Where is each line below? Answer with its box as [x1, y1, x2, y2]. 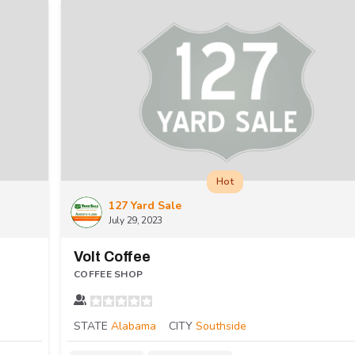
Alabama [111, 319, 156, 334]
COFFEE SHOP [74, 268, 143, 281]
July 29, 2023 [109, 214, 163, 227]
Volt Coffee [74, 249, 151, 265]
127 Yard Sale [109, 198, 181, 214]
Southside [196, 319, 246, 334]
